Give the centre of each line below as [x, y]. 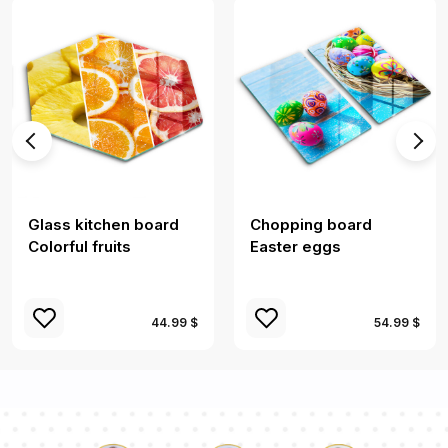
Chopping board [311, 224]
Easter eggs [295, 246]
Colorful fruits [79, 246]
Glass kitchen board [103, 224]
